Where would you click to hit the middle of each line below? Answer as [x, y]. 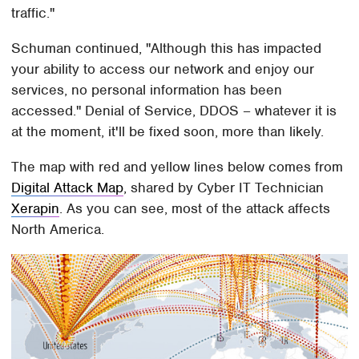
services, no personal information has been [147, 90]
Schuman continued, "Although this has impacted [167, 48]
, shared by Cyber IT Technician [224, 188]
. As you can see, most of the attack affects [195, 209]
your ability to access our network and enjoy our [163, 69]
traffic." [33, 13]
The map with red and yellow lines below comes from [177, 167]
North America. [58, 230]
